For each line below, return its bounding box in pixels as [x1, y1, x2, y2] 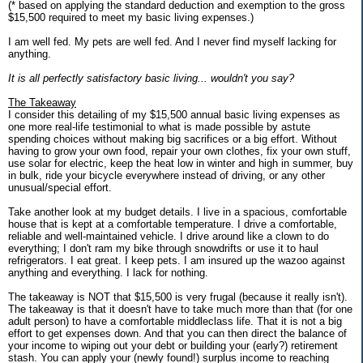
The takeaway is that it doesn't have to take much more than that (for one [8, 302, 352, 315]
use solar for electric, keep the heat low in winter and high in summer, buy [8, 156, 353, 169]
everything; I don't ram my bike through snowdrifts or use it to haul [8, 241, 318, 254]
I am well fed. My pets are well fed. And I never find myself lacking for [8, 35, 336, 48]
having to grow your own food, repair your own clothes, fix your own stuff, [8, 144, 351, 157]
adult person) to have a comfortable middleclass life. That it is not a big [8, 314, 342, 327]
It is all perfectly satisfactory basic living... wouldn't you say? [8, 71, 294, 84]
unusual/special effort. [8, 181, 112, 194]
